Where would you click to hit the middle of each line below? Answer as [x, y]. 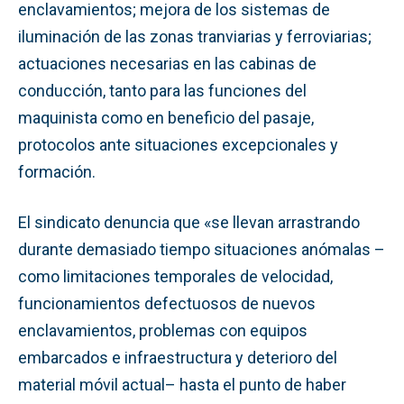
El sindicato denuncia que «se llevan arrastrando [189, 222]
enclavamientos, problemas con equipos [163, 330]
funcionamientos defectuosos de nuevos [167, 303]
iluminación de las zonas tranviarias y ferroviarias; [195, 36]
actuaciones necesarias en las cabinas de [167, 63]
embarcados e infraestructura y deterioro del [178, 357]
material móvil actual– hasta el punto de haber [182, 384]
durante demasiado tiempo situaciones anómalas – [202, 249]
